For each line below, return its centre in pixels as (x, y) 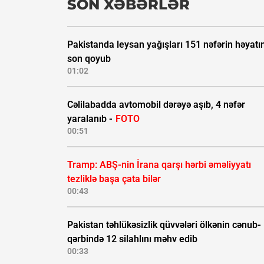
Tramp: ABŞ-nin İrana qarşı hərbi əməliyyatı (159, 165)
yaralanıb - (91, 119)
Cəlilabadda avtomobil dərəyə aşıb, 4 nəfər (156, 105)
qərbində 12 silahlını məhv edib (132, 239)
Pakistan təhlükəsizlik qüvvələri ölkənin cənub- (164, 225)
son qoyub (89, 59)
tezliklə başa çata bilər (114, 179)
